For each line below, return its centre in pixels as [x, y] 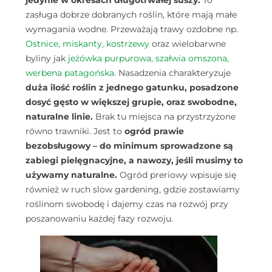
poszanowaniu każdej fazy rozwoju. [99, 218]
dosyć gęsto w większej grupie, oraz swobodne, [131, 102]
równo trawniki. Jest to [75, 131]
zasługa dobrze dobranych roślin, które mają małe [131, 14]
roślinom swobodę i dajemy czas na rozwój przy [127, 204]
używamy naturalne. [71, 175]
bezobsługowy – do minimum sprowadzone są [129, 145]
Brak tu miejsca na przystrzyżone [164, 116]
